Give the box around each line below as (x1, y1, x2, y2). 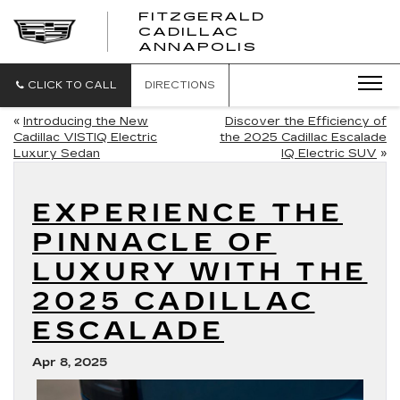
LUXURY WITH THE (32, 257, 368, 287)
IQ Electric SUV (281, 146, 377, 161)
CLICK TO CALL (28, 79, 117, 91)
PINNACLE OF (32, 228, 277, 258)
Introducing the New (23, 114, 148, 129)
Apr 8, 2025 (32, 355, 107, 370)
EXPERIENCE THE (32, 198, 343, 229)
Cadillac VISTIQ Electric (13, 130, 157, 145)
